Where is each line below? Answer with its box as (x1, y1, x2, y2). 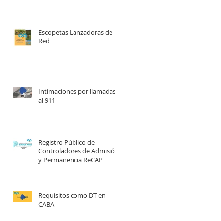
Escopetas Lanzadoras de (38, 27, 112, 37)
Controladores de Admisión (38, 146, 119, 155)
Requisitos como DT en (38, 190, 106, 200)
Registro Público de (38, 137, 95, 147)
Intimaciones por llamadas (38, 86, 116, 96)
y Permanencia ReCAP (38, 155, 103, 164)
